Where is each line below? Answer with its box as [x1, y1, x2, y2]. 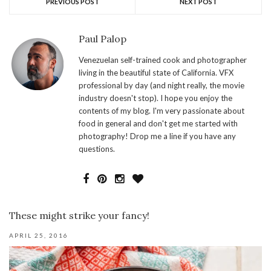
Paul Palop [79, 33, 126, 45]
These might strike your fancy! [9, 209, 149, 222]
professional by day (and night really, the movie [79, 80, 244, 91]
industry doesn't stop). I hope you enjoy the [79, 93, 232, 103]
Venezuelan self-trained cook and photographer [79, 55, 247, 65]
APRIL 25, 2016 [9, 232, 68, 240]
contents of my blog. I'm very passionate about [79, 106, 244, 116]
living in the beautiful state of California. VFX [79, 68, 233, 78]
